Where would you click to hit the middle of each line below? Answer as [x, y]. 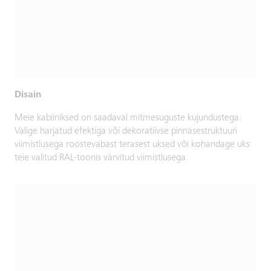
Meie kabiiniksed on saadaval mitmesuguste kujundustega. [128, 118]
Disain [28, 95]
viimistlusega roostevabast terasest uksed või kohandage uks [132, 145]
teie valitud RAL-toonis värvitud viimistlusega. [101, 158]
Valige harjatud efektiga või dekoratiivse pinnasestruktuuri [126, 132]
